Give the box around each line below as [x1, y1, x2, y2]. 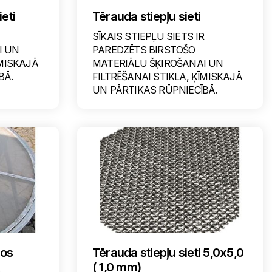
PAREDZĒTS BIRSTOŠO [92, 44, 195, 56]
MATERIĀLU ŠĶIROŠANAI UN [92, 57, 223, 69]
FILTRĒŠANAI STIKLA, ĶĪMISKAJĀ [92, 70, 242, 83]
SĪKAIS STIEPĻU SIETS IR [92, 30, 205, 42]
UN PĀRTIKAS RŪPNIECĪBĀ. [92, 84, 217, 96]
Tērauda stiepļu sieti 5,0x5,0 [92, 245, 244, 260]
